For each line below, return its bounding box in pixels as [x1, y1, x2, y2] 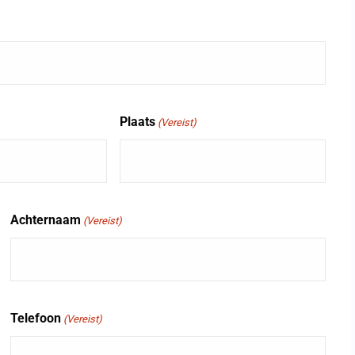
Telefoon [10, 311, 62, 326]
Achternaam [10, 212, 82, 227]
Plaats [120, 114, 156, 129]
